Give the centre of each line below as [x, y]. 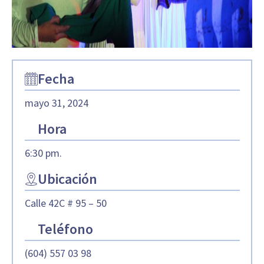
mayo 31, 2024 [56, 103]
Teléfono [65, 229]
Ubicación [67, 179]
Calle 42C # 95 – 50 [65, 203]
